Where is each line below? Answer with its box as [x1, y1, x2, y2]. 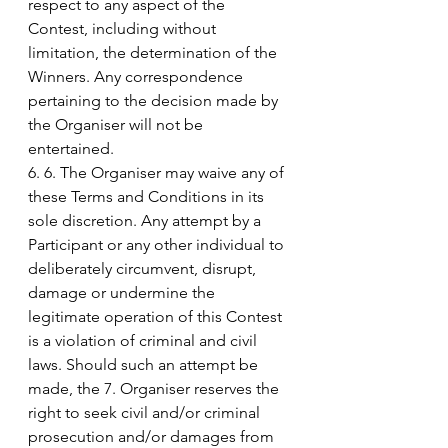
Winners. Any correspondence [28, 66, 247, 86]
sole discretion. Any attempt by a [28, 210, 265, 230]
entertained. [28, 138, 114, 158]
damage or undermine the [28, 282, 219, 302]
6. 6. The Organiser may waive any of [28, 162, 288, 182]
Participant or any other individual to [28, 234, 288, 254]
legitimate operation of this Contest [28, 306, 286, 326]
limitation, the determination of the [28, 42, 281, 62]
